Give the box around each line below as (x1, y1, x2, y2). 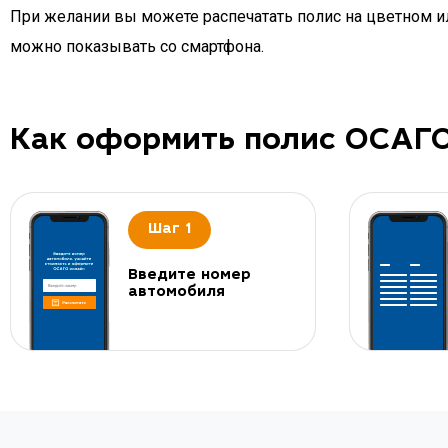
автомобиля (128, 285, 225, 300)
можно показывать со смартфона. (10, 37, 264, 56)
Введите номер (128, 268, 251, 283)
